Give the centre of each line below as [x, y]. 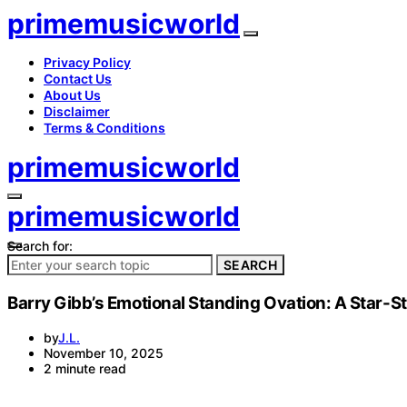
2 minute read [85, 369]
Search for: [40, 246]
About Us [72, 95]
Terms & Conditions [104, 128]
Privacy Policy [87, 62]
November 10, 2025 [104, 353]
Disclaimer [77, 111]
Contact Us [78, 79]
